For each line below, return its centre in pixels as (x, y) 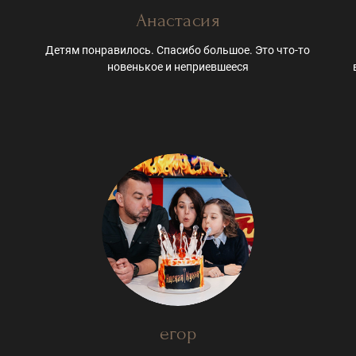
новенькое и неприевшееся (178, 67)
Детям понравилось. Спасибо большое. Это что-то (178, 50)
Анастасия (178, 21)
